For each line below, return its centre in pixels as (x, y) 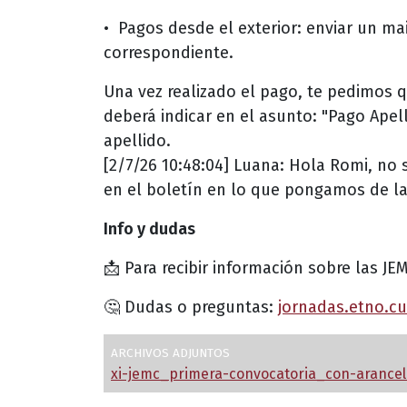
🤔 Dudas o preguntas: (191, 307)
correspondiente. (169, 52)
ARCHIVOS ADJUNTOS (170, 352)
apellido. (137, 140)
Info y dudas (149, 228)
